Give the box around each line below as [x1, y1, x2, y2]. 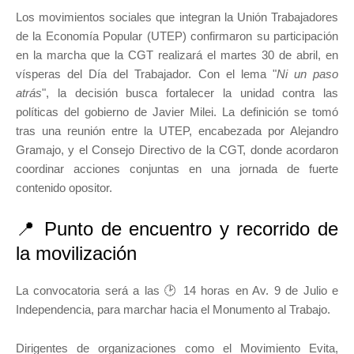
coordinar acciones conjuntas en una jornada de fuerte [16, 162, 338, 176]
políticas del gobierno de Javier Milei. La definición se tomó [16, 105, 338, 119]
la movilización [16, 243, 137, 265]
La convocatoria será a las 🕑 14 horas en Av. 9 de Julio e [16, 284, 338, 298]
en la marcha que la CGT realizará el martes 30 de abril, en [16, 48, 338, 62]
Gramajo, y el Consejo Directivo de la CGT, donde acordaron [16, 143, 338, 157]
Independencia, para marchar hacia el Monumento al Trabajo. [16, 303, 333, 317]
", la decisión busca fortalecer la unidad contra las [42, 86, 338, 100]
